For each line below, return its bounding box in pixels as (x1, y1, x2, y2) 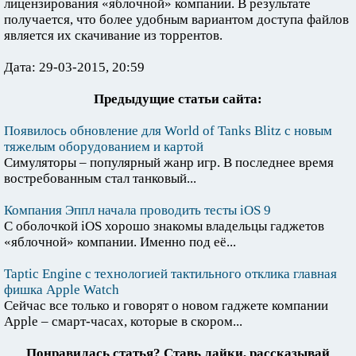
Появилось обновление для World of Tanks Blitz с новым (4, 123, 332, 139)
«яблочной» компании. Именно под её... (4, 234, 236, 250)
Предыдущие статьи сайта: (94, 91, 262, 107)
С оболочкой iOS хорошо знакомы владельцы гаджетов (4, 219, 324, 234)
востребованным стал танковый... (4, 171, 196, 187)
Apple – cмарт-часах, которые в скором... (4, 314, 242, 330)
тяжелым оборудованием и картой (4, 139, 203, 155)
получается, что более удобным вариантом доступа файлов (4, 12, 349, 28)
